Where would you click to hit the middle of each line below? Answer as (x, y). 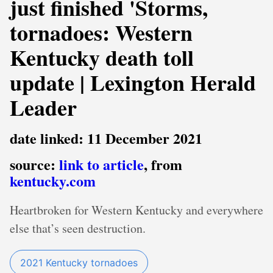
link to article (101, 164)
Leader (43, 107)
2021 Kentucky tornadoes (79, 263)
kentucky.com (53, 181)
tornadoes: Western (101, 32)
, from (163, 164)
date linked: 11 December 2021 (106, 138)
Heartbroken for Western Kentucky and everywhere (136, 210)
